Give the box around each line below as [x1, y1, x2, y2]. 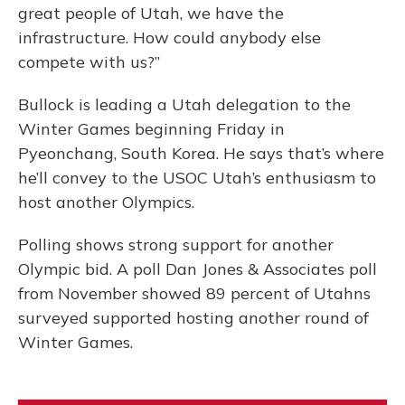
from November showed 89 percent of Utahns [18, 283, 371, 305]
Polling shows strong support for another [18, 234, 334, 256]
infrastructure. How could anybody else [18, 27, 321, 49]
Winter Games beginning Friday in [18, 118, 285, 140]
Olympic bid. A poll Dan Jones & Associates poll [18, 259, 377, 280]
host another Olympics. [18, 192, 194, 213]
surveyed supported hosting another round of [18, 307, 369, 329]
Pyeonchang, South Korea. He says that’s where [18, 143, 384, 165]
